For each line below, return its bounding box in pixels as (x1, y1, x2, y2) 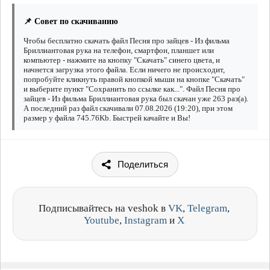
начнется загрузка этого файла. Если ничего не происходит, (24, 65, 225, 75)
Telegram (187, 202, 227, 215)
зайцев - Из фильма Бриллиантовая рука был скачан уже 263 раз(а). (24, 94, 248, 104)
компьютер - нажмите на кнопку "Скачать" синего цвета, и (24, 55, 220, 65)
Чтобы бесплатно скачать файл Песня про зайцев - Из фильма (24, 36, 230, 46)
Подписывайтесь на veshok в (39, 202, 168, 215)
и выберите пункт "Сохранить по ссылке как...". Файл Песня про (24, 84, 240, 94)
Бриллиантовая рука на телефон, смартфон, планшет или (24, 46, 214, 55)
